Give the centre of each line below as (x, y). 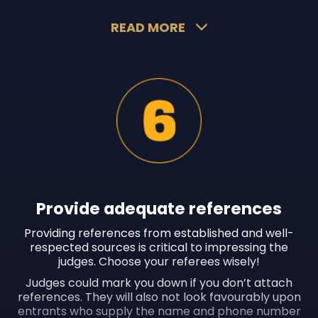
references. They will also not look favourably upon (159, 297)
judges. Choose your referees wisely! (159, 262)
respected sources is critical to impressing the (159, 247)
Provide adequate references (159, 209)
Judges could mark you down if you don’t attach (159, 283)
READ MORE (148, 27)
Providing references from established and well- (159, 233)
